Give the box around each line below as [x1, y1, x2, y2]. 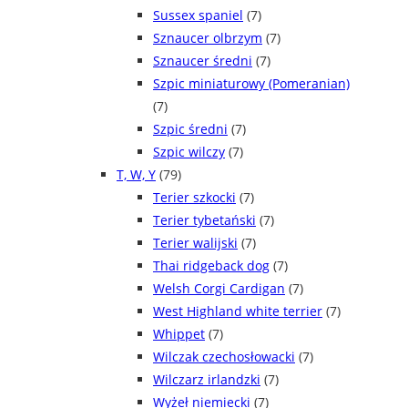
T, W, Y [117, 166, 156, 184]
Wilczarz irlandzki [153, 371, 260, 389]
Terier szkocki [153, 189, 236, 207]
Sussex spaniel [153, 6, 243, 25]
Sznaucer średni [153, 52, 252, 70]
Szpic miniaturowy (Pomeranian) [153, 75, 350, 93]
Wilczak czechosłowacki [153, 348, 295, 366]
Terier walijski [153, 234, 238, 252]
